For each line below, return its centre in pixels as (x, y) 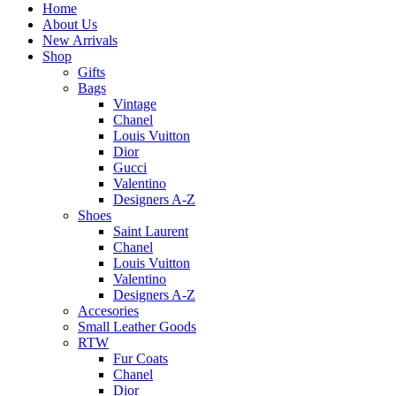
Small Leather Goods (137, 326)
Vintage (135, 103)
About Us (70, 24)
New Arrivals (80, 40)
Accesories (108, 310)
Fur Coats (141, 358)
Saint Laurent (151, 231)
